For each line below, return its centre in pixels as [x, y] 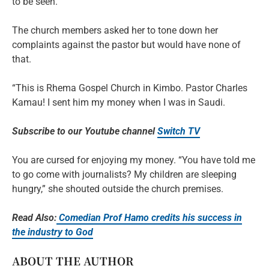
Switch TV [179, 131]
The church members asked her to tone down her [115, 30]
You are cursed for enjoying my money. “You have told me [134, 160]
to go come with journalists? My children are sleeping [124, 174]
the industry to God [53, 232]
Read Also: [34, 217]
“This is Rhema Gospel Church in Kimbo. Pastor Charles [130, 88]
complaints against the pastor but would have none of [126, 44]
